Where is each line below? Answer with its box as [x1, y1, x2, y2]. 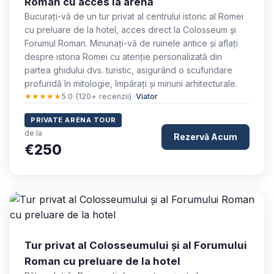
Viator [136, 92, 158, 101]
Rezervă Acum [174, 131, 237, 142]
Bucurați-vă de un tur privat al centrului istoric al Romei [24, 11, 243, 21]
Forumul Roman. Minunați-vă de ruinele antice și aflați [24, 38, 238, 48]
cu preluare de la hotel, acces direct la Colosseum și [24, 24, 236, 35]
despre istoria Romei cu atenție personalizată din [24, 51, 222, 62]
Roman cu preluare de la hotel [24, 255, 180, 267]
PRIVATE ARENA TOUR [31, 116, 116, 124]
